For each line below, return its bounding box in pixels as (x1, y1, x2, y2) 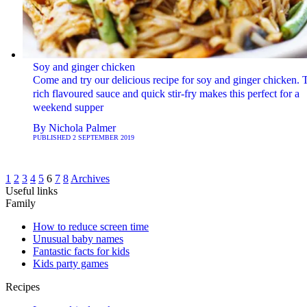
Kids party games (33, 257, 108, 269)
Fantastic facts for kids (33, 245, 130, 257)
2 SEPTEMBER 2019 (72, 133, 134, 141)
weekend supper (32, 101, 103, 113)
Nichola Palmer (48, 121, 116, 134)
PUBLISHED (32, 133, 73, 141)
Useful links (5, 184, 58, 197)
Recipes (5, 280, 40, 293)
